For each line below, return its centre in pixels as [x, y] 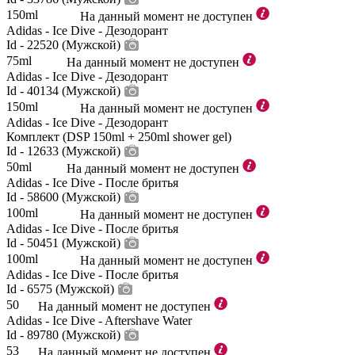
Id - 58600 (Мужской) [63, 197]
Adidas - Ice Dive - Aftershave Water [99, 321]
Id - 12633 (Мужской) [63, 151]
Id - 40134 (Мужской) [63, 91]
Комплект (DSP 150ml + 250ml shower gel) [119, 137]
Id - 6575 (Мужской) [60, 289]
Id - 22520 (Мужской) [63, 45]
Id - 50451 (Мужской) [63, 243]
